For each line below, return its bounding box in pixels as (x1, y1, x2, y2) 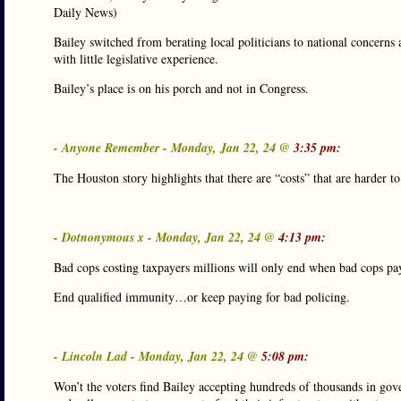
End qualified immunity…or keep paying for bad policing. (54, 288, 350, 305)
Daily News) (54, 4, 117, 21)
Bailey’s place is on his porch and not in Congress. (54, 80, 309, 97)
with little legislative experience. (54, 50, 218, 67)
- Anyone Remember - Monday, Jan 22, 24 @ (54, 139, 294, 157)
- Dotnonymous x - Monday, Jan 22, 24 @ (54, 228, 278, 246)
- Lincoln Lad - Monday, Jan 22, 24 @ (54, 347, 261, 365)
